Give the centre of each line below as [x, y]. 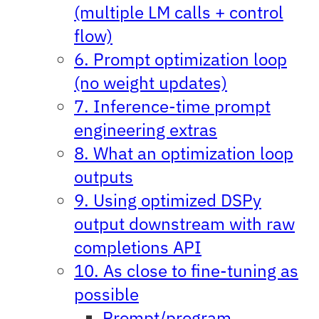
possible [106, 294]
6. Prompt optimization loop [181, 59]
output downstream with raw [184, 223]
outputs [104, 176]
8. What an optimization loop [184, 153]
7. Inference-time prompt [172, 106]
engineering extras [146, 129]
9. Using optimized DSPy [168, 200]
